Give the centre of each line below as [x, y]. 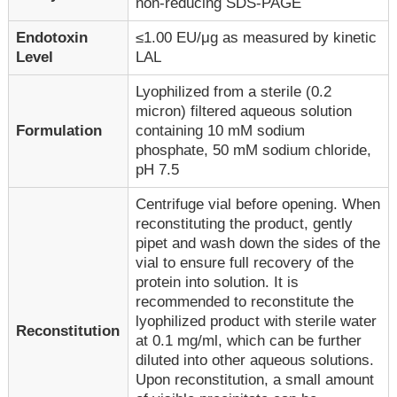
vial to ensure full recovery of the [245, 262]
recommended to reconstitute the [245, 301]
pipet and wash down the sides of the [258, 243]
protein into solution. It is [218, 282]
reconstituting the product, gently [245, 223]
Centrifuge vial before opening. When [258, 204]
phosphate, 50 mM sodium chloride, [254, 150]
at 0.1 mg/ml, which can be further [249, 340]
